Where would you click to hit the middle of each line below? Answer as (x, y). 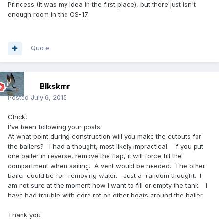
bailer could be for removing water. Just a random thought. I (105, 176)
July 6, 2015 (49, 98)
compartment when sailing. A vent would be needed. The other (107, 166)
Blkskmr (55, 86)
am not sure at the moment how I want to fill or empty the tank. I (108, 186)
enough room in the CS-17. (48, 14)
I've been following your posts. (56, 127)
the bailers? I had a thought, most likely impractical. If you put (106, 146)
